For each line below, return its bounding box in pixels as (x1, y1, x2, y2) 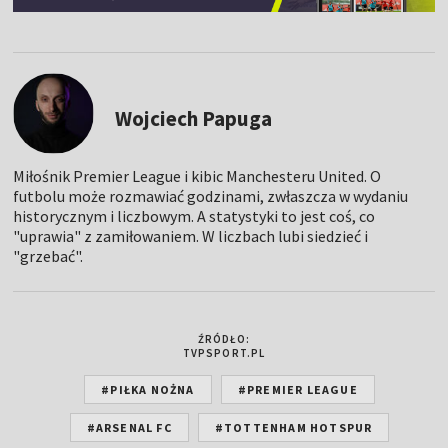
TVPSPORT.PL (182, 345, 266, 360)
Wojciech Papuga (115, 104, 273, 132)
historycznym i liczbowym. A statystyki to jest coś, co (13, 205, 376, 226)
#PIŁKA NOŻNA (101, 381, 195, 397)
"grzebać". (13, 245, 84, 266)
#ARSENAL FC (86, 419, 172, 435)
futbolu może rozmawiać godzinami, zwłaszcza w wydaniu (13, 185, 409, 206)
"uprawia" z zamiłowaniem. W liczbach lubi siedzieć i (13, 225, 369, 246)
